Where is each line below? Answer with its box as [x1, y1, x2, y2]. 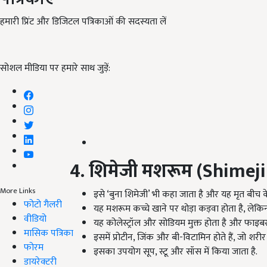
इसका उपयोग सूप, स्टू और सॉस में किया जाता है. [94, 244, 257, 260]
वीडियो [24, 210, 46, 227]
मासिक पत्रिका [24, 225, 73, 241]
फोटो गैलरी [24, 196, 62, 213]
